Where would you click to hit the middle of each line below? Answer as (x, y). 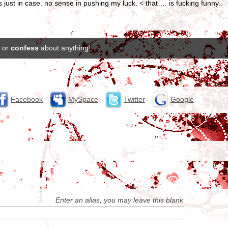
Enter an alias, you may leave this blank (120, 200)
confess (25, 48)
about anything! (65, 48)
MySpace (83, 99)
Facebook (27, 99)
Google (182, 99)
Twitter (134, 99)
